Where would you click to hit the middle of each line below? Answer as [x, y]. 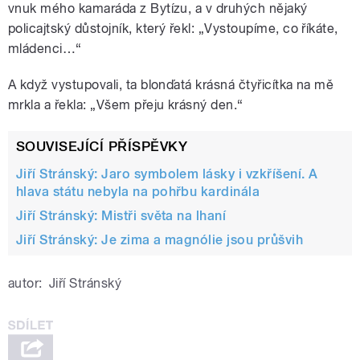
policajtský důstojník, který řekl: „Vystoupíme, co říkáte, [173, 28]
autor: [25, 283]
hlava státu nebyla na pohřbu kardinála [138, 191]
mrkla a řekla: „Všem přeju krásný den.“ [126, 104]
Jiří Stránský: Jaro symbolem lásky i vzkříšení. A [167, 174]
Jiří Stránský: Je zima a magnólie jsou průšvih [160, 239]
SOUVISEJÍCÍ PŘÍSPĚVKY [102, 146]
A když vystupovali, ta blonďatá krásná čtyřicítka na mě [171, 84]
